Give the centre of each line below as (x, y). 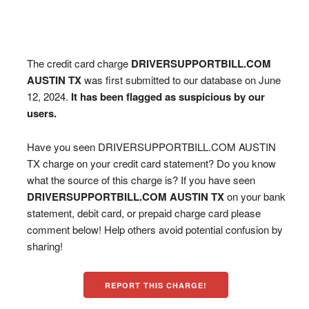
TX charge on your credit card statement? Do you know (151, 163)
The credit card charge (79, 63)
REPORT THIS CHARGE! (156, 285)
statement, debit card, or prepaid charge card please (143, 213)
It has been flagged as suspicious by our (168, 97)
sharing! (44, 246)
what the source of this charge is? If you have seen (141, 180)
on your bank (255, 196)
